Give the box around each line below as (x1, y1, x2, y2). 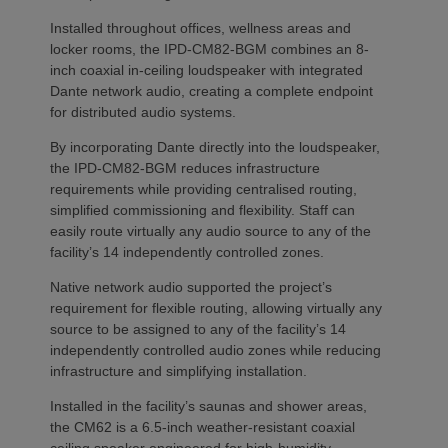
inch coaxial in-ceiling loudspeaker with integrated (50, 62, 363, 79)
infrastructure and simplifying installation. (50, 363, 307, 380)
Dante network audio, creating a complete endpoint (50, 83, 373, 100)
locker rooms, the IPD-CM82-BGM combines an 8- (50, 41, 369, 58)
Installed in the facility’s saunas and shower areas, (50, 398, 367, 415)
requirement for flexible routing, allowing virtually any (50, 300, 382, 317)
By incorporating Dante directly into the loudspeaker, (50, 139, 380, 156)
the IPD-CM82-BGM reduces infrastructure (50, 160, 320, 177)
